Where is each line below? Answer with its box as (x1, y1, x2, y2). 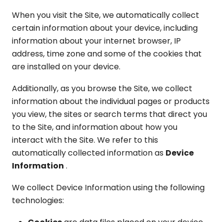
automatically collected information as (12, 147, 166, 159)
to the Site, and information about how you (12, 121, 177, 133)
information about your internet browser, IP (12, 35, 181, 47)
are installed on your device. (12, 61, 120, 72)
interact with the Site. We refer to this (12, 134, 158, 146)
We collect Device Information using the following (12, 182, 205, 193)
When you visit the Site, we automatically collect (12, 9, 199, 21)
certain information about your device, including (12, 22, 198, 34)
